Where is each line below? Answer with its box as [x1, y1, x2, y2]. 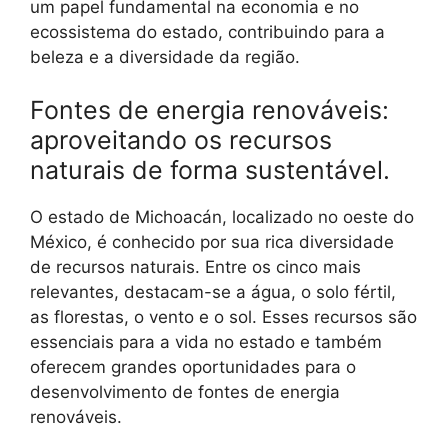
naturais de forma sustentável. [30, 155, 390, 185]
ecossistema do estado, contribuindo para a [30, 21, 385, 42]
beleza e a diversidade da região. [30, 46, 300, 67]
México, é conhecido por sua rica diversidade [30, 232, 394, 252]
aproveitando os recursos [30, 125, 332, 155]
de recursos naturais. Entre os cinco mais [30, 257, 361, 277]
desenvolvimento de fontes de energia [30, 382, 340, 402]
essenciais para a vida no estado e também [30, 332, 382, 352]
